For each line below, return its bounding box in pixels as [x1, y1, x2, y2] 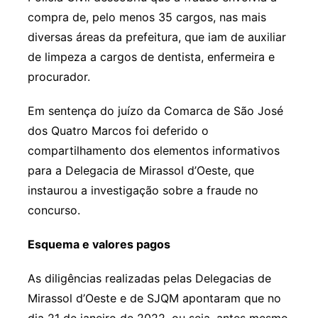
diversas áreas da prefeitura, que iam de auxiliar [27, 29, 286, 44]
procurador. [27, 69, 90, 84]
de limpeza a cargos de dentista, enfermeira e [27, 49, 275, 64]
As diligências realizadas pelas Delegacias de [27, 270, 271, 285]
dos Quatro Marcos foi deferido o [27, 123, 209, 138]
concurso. [27, 202, 80, 217]
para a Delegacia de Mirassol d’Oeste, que [27, 163, 254, 177]
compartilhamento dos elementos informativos [27, 143, 280, 158]
